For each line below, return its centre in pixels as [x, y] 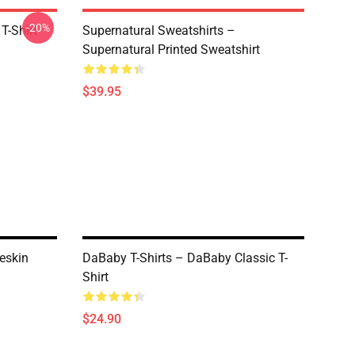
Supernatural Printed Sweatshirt [171, 50]
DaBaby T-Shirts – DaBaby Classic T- [185, 258]
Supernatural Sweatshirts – [159, 31]
